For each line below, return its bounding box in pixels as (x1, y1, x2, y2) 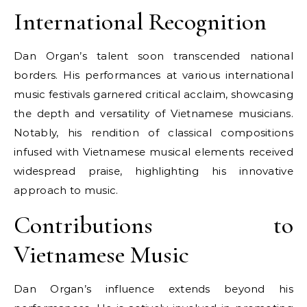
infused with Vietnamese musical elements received (14, 145, 293, 158)
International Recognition (14, 7, 267, 36)
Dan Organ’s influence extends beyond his (14, 282, 293, 295)
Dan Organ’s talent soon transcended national (14, 49, 293, 62)
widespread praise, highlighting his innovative (14, 164, 293, 177)
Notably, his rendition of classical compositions (14, 126, 293, 139)
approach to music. (14, 184, 119, 197)
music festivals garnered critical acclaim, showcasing (14, 88, 293, 101)
